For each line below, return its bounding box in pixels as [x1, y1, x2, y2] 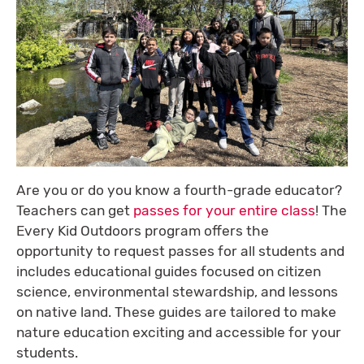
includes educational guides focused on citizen [16, 262, 321, 279]
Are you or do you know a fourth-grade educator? [16, 181, 342, 198]
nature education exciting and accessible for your [16, 323, 341, 340]
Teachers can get [16, 201, 133, 219]
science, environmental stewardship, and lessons [16, 283, 338, 300]
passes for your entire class [133, 201, 315, 219]
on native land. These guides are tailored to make [16, 303, 336, 320]
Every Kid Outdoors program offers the [16, 222, 269, 239]
